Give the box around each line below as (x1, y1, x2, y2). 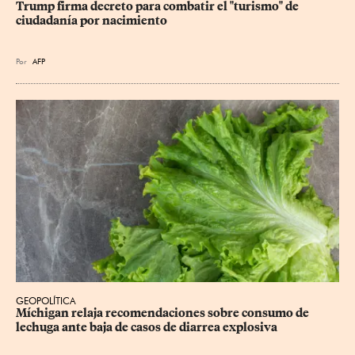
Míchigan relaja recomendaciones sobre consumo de (16, 305, 311, 320)
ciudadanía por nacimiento (16, 13, 167, 29)
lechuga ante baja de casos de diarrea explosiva (16, 319, 277, 334)
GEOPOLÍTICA (16, 294, 76, 307)
